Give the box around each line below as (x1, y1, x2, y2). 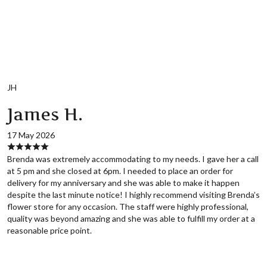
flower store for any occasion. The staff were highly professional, (7, 201, 249, 212)
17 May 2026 (7, 130, 55, 141)
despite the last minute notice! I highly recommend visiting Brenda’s (7, 190, 260, 200)
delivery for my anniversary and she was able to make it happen (7, 178, 240, 188)
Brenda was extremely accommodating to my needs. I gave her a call (7, 154, 259, 164)
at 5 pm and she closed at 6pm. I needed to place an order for (7, 166, 233, 176)
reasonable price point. (7, 225, 92, 236)
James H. (7, 104, 83, 125)
